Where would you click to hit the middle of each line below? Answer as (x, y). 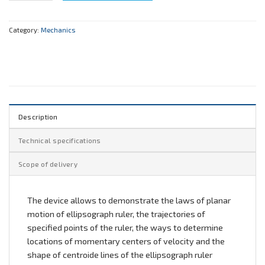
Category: (25, 29)
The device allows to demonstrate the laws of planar (129, 201)
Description (38, 117)
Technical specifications (60, 140)
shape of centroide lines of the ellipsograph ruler (120, 255)
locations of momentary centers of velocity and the (126, 241)
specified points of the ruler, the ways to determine (125, 228)
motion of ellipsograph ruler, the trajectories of (116, 214)
